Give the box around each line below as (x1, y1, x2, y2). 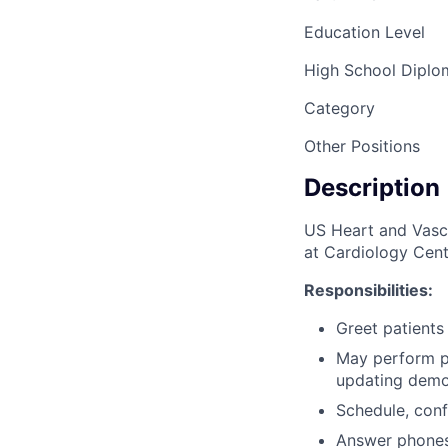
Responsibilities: (304, 280, 433, 300)
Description (304, 173, 440, 203)
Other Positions (304, 136, 420, 157)
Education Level (304, 22, 425, 43)
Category (304, 98, 375, 119)
